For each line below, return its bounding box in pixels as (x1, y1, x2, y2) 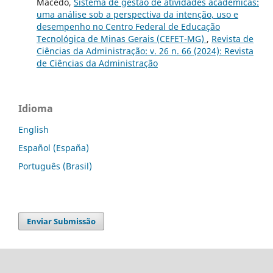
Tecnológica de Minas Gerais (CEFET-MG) (36, 33, 207, 45)
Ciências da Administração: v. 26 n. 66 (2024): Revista (36, 45, 253, 57)
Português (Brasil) (18, 160, 92, 172)
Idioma (18, 102, 53, 116)
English (18, 124, 49, 136)
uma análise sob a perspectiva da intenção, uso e (36, 9, 238, 21)
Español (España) (18, 142, 89, 154)
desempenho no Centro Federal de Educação (36, 21, 220, 33)
